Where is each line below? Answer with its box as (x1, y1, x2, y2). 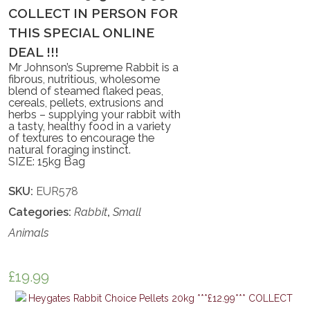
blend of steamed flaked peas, (8, 84, 164, 98)
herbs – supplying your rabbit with (8, 107, 181, 121)
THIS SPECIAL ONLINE (8, 24, 155, 40)
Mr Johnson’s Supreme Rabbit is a (8, 60, 179, 74)
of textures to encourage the (8, 131, 155, 145)
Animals (8, 226, 50, 239)
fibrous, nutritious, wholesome (8, 72, 161, 86)
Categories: (8, 205, 75, 219)
